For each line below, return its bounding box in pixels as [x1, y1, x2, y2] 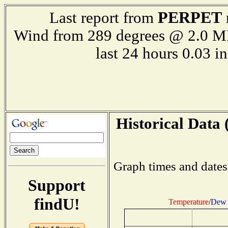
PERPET [157, 8, 222, 26]
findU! [34, 194, 80, 213]
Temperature [168, 197, 209, 206]
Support [28, 176, 85, 194]
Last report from [49, 9, 158, 26]
